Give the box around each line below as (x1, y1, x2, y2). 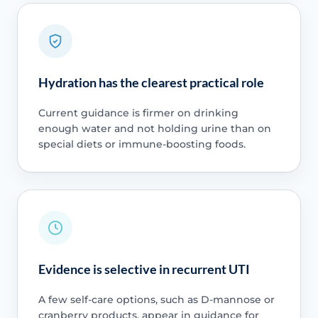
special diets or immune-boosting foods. (38, 137, 246, 150)
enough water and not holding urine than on (38, 121, 271, 135)
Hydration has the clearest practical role (38, 74, 264, 90)
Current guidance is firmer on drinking (38, 106, 238, 119)
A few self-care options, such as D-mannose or (38, 293, 275, 307)
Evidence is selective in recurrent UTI (38, 261, 250, 278)
